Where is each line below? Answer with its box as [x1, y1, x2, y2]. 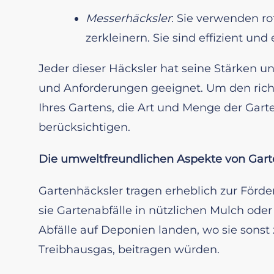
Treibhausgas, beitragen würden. [39, 242, 220, 256]
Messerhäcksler [86, 11, 171, 25]
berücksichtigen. [39, 120, 130, 134]
